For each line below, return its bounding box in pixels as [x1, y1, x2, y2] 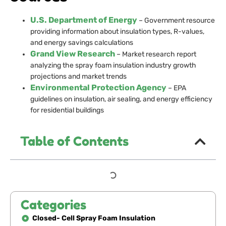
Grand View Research [30, 48, 115, 59]
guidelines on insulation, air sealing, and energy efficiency [30, 94, 212, 103]
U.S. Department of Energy [30, 15, 137, 25]
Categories [21, 197, 86, 213]
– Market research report [115, 49, 196, 59]
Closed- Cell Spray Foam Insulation [32, 214, 155, 223]
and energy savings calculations [30, 38, 133, 47]
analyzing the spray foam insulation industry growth [30, 61, 196, 70]
